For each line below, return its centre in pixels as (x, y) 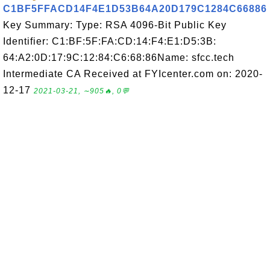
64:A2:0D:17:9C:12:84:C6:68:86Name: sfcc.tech (119, 58)
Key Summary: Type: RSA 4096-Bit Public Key (115, 25)
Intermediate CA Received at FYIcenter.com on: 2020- (133, 74)
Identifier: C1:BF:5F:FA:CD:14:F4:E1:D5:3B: (110, 41)
